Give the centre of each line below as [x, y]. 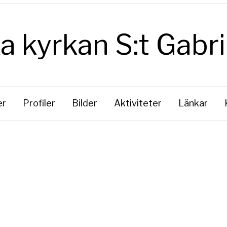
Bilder [84, 103]
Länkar [193, 103]
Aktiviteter [138, 103]
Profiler [39, 103]
